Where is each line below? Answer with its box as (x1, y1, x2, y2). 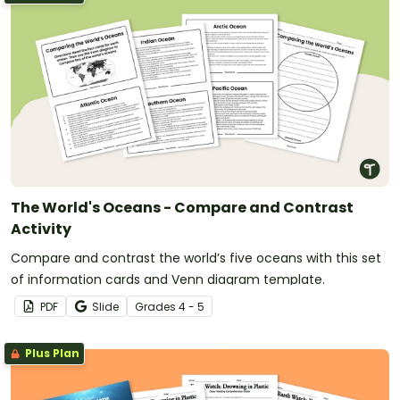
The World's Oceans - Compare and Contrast (11, 196, 354, 218)
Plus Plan (22, 345, 79, 361)
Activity (11, 218, 71, 239)
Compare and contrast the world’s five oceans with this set (11, 248, 381, 267)
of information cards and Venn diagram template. (11, 270, 325, 288)
